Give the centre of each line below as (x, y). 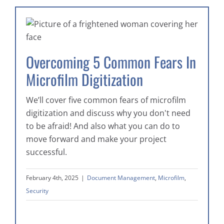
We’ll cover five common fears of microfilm (106, 100)
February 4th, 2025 (52, 178)
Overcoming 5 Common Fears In (111, 62)
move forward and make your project (96, 139)
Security (37, 191)
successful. (46, 152)
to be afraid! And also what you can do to (103, 126)
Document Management (121, 178)
